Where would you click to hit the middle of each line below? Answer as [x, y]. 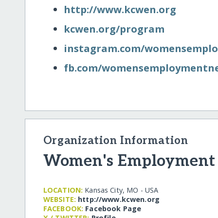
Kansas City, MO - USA [122, 190]
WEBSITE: [60, 199]
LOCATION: [63, 190]
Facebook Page [113, 208]
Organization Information [116, 141]
